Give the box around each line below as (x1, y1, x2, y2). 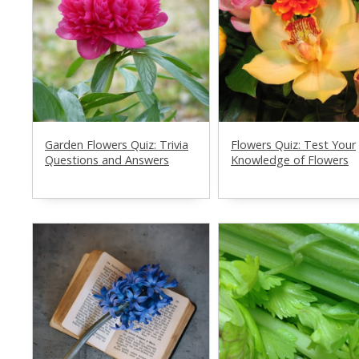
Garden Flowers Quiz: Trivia (45, 136, 188, 152)
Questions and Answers (45, 151, 169, 167)
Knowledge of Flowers (231, 151, 349, 167)
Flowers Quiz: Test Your (231, 136, 356, 152)
